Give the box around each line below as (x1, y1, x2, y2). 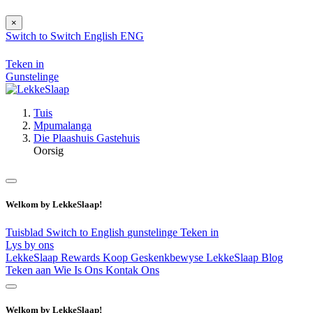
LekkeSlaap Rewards (6, 251, 103, 263)
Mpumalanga (34, 119, 92, 132)
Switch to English (46, 226, 127, 238)
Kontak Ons (105, 263, 159, 276)
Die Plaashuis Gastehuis (34, 132, 140, 145)
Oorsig (34, 145, 64, 157)
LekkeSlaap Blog (206, 251, 283, 263)
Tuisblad (6, 226, 46, 238)
